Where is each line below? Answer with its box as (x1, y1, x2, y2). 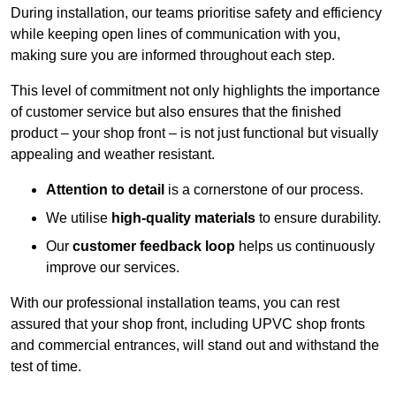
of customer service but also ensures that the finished (11, 104, 341, 120)
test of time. (11, 359, 81, 375)
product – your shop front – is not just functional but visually (11, 126, 378, 141)
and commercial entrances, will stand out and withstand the (11, 338, 379, 354)
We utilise (46, 210, 111, 226)
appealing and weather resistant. (11, 147, 215, 163)
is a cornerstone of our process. (164, 182, 363, 198)
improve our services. (46, 260, 179, 276)
